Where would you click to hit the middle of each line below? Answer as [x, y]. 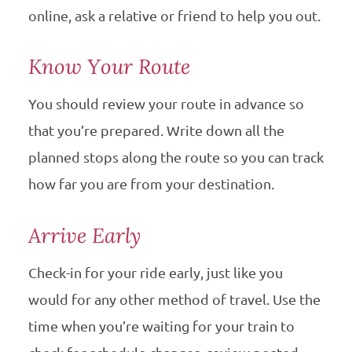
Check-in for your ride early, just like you [155, 272]
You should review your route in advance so [166, 104]
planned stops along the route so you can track [176, 158]
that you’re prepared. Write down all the [156, 131]
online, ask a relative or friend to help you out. [176, 16]
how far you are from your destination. [151, 184]
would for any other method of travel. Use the [174, 299]
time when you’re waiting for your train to [161, 326]
